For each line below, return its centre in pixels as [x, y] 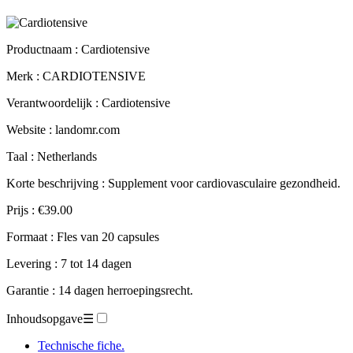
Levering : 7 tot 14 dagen [69, 263]
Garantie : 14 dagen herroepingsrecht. [100, 290]
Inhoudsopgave [45, 318]
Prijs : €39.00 [39, 210]
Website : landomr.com [63, 129]
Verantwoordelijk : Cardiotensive [88, 102]
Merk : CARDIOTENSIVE [76, 76]
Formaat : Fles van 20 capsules [83, 236]
